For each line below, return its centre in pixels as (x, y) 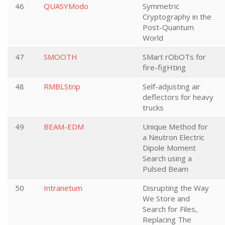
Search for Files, (170, 209)
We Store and (166, 198)
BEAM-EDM (64, 127)
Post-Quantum (168, 27)
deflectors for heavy (178, 97)
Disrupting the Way (176, 188)
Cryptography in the (177, 17)
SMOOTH (61, 57)
